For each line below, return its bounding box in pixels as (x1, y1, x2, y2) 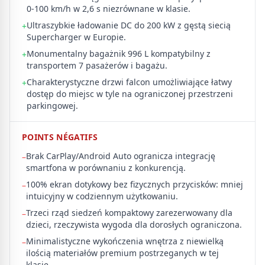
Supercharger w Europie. (27, 31, 126, 43)
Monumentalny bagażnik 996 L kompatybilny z (27, 48, 211, 59)
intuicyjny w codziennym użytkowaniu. (26, 190, 178, 202)
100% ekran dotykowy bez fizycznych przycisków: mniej (26, 179, 243, 190)
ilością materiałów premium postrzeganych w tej (26, 247, 219, 258)
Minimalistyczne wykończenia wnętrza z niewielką (26, 235, 224, 247)
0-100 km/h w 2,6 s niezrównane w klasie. (27, 3, 190, 14)
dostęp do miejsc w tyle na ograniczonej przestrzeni (27, 88, 233, 99)
